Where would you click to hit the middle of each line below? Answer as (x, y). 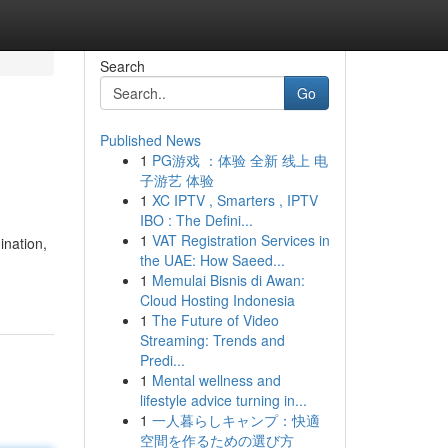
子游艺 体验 (176, 180)
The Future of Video (215, 320)
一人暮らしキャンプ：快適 (235, 420)
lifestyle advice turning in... (223, 400)
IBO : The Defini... (196, 220)
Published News (150, 140)
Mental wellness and (216, 380)
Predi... (162, 360)
